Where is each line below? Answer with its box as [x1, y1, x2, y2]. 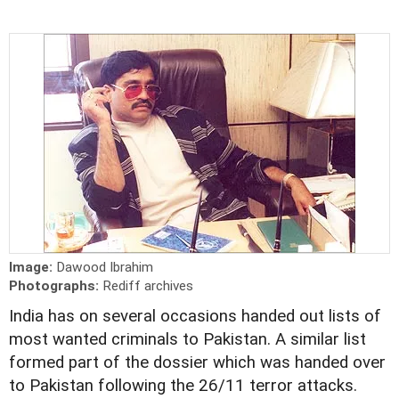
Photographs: [9, 278, 102, 294]
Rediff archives [102, 278, 193, 294]
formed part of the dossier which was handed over [9, 353, 386, 372]
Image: [9, 259, 56, 275]
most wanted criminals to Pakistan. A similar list [9, 330, 366, 349]
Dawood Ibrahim [56, 259, 153, 275]
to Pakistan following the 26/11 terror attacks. [9, 376, 357, 395]
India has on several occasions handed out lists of [9, 306, 381, 326]
